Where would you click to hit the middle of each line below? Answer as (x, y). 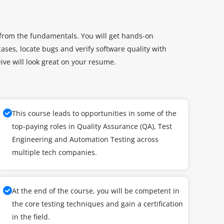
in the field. (31, 217)
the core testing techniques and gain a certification (97, 204)
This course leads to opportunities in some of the (94, 113)
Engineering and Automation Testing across (85, 139)
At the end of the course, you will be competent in (96, 191)
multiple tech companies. (54, 152)
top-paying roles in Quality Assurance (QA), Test (92, 126)
